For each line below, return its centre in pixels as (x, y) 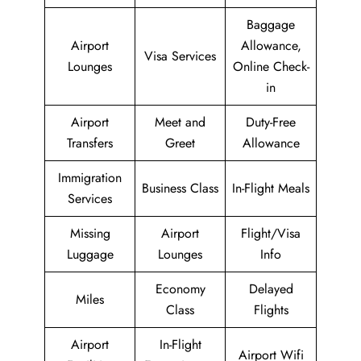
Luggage (90, 254)
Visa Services (180, 56)
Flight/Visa (271, 233)
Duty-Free (271, 122)
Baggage (271, 25)
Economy (180, 289)
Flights (271, 310)
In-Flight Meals (271, 188)
